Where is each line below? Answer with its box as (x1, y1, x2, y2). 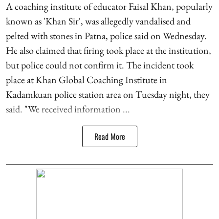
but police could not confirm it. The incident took (6, 58, 194, 71)
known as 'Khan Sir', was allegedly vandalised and (6, 14, 191, 27)
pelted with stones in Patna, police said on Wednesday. (6, 29, 207, 42)
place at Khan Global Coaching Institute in (6, 73, 167, 86)
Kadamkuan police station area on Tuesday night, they (6, 88, 210, 101)
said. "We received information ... (6, 102, 130, 115)
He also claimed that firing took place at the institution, (6, 44, 211, 57)
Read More (94, 130, 125, 142)
